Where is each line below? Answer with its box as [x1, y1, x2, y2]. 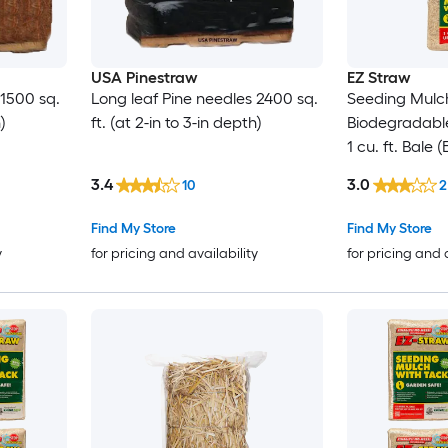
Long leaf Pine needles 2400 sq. [90, 89, 318, 109]
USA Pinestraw [90, 68, 198, 88]
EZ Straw [346, 68, 411, 88]
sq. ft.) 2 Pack [346, 161, 444, 181]
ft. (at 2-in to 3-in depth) [90, 113, 262, 133]
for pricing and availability [90, 244, 258, 262]
